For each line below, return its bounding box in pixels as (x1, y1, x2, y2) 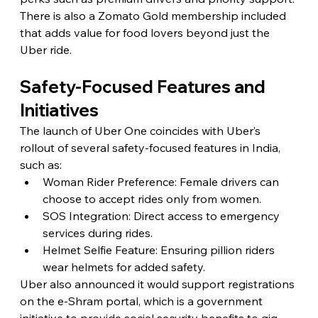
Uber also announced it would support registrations (19, 276, 297, 291)
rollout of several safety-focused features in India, (19, 140, 283, 155)
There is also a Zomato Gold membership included (19, 8, 289, 23)
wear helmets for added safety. (42, 259, 205, 274)
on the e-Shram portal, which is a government (19, 293, 265, 308)
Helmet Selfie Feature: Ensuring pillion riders (42, 242, 278, 257)
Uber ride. (19, 42, 72, 57)
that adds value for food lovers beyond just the (19, 25, 273, 40)
